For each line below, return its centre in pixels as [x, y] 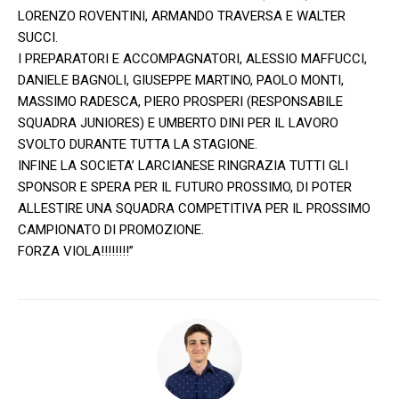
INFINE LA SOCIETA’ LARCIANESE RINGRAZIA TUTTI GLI [183, 165]
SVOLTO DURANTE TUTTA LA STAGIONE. [138, 144]
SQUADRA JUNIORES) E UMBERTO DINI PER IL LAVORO [178, 122]
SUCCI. [38, 37]
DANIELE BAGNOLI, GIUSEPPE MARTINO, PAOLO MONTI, [181, 80]
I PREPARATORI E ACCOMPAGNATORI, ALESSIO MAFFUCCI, [192, 58]
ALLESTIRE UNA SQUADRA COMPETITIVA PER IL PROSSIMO [194, 208]
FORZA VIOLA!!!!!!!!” [76, 251]
